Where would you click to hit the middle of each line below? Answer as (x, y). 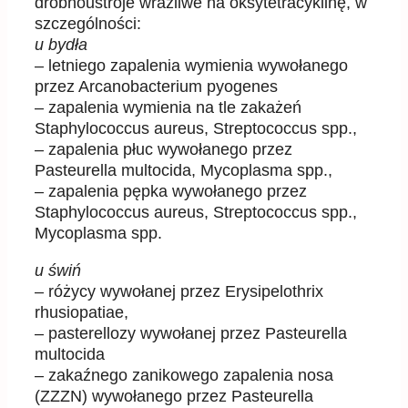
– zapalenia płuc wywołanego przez (163, 150)
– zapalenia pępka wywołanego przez (171, 192)
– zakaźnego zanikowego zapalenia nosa (184, 376)
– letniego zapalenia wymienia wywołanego (191, 66)
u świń (58, 271)
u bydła (61, 45)
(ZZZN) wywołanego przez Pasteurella (174, 397)
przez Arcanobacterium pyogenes (156, 87)
